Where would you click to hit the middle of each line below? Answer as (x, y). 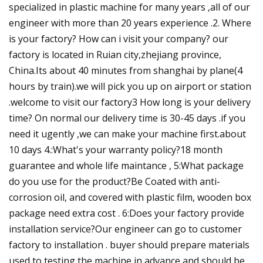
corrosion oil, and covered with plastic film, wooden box (130, 197)
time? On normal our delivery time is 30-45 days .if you (127, 118)
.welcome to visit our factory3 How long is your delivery (130, 102)
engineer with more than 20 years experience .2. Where (130, 23)
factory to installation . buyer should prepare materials (129, 245)
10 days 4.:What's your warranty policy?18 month (116, 149)
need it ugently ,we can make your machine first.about (127, 134)
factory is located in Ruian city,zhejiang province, (115, 54)
